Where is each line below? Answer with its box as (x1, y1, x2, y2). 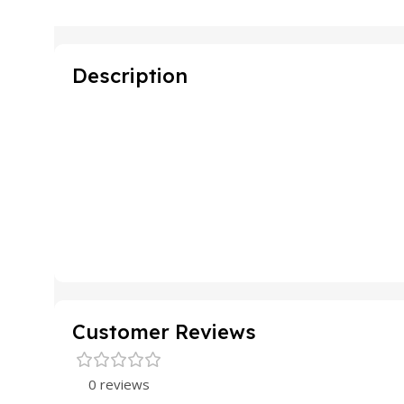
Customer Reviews (72, 318, 256, 344)
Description (72, 62, 188, 88)
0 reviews (88, 374, 150, 393)
